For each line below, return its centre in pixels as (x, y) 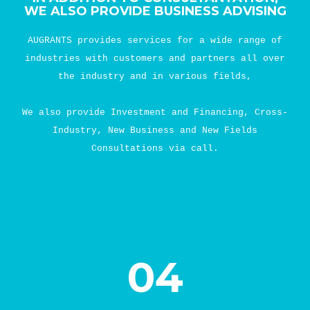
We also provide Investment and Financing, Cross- (155, 112)
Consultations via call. (155, 148)
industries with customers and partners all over (155, 58)
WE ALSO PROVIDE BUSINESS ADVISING (155, 11)
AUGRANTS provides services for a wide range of (155, 40)
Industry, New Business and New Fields (155, 130)
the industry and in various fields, (155, 76)
